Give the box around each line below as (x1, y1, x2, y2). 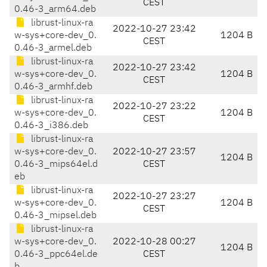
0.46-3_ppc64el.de (14, 250, 98, 260)
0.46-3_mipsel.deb (14, 211, 97, 221)
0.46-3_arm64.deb (14, 5, 96, 15)
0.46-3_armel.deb (14, 44, 92, 54)
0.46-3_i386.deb (14, 121, 88, 131)
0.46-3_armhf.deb (14, 82, 92, 92)
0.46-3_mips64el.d (14, 160, 98, 170)
